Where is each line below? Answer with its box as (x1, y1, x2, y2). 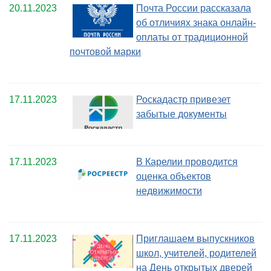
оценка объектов (136, 171, 211, 182)
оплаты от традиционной (136, 32, 248, 43)
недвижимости (136, 186, 202, 197)
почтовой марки (70, 47, 141, 57)
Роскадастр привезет (136, 94, 230, 105)
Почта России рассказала (136, 3, 251, 14)
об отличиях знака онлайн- (136, 18, 256, 28)
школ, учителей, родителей (136, 248, 256, 259)
